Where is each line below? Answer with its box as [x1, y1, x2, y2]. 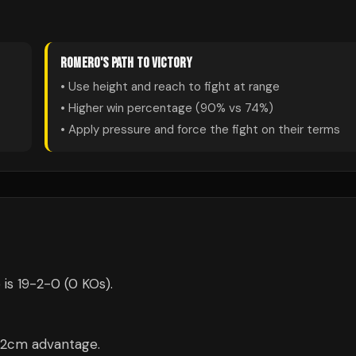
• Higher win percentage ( [60, 100, 200, 116]
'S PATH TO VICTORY [100, 55, 193, 72]
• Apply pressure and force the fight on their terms [60, 122, 340, 137]
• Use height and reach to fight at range [60, 79, 280, 95]
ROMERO [60, 55, 101, 72]
